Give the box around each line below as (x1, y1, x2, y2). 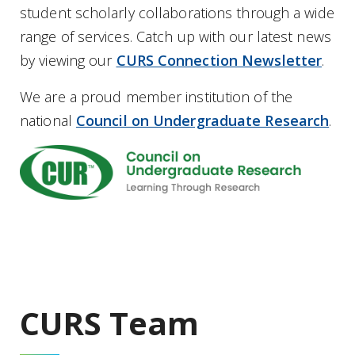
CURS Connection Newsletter (116, 51, 323, 70)
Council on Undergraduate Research (75, 111, 330, 130)
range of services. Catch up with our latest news (20, 27, 331, 46)
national (20, 111, 76, 130)
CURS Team (20, 301, 199, 345)
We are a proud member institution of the (20, 87, 293, 106)
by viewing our (20, 51, 116, 70)
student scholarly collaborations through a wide (20, 3, 334, 22)
